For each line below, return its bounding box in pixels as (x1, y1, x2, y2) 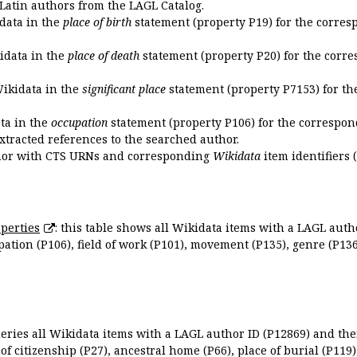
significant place (82, 80, 166, 96)
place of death (68, 47, 139, 63)
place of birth (63, 14, 131, 29)
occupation (51, 114, 108, 130)
